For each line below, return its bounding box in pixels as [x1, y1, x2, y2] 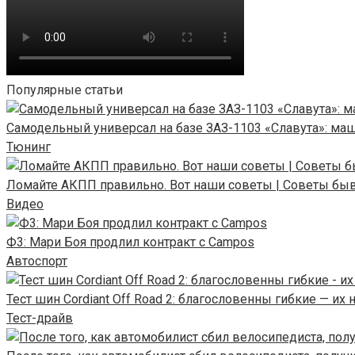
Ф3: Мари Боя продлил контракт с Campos [6, 234, 254, 250]
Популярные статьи [6, 82, 123, 97]
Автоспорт [6, 253, 67, 269]
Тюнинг [6, 139, 51, 155]
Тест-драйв [6, 310, 73, 326]
